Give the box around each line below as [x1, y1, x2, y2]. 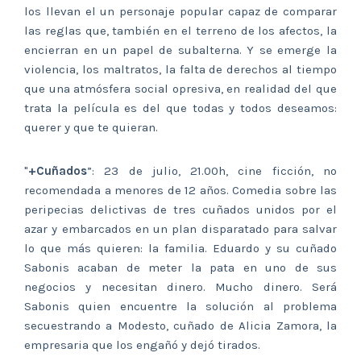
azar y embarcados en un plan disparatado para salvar [24, 222, 337, 237]
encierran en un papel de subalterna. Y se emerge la [24, 43, 337, 58]
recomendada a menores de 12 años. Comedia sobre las [24, 183, 337, 198]
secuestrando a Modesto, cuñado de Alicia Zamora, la [24, 318, 337, 334]
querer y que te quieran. [24, 120, 158, 135]
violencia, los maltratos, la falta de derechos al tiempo [24, 62, 337, 77]
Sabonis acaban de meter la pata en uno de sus [24, 260, 337, 276]
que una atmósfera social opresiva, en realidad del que [24, 81, 337, 97]
